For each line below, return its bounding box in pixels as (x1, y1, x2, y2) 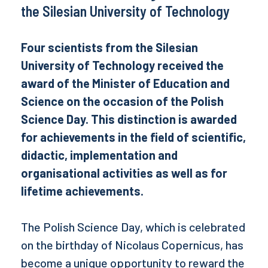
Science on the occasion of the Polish (21, 94, 224, 108)
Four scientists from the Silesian (21, 40, 198, 54)
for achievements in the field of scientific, (21, 130, 246, 144)
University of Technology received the (21, 58, 224, 72)
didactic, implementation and (21, 148, 178, 162)
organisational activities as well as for (21, 166, 227, 180)
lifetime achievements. (21, 184, 144, 198)
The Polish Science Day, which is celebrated (21, 220, 245, 234)
